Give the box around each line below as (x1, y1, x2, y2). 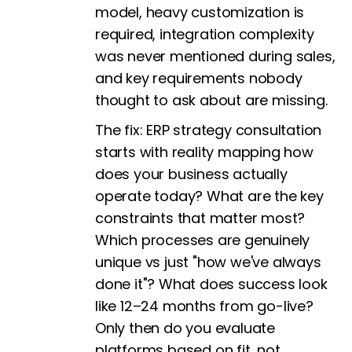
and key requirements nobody (95, 68, 302, 89)
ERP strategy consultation (142, 120, 322, 141)
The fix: (95, 120, 143, 141)
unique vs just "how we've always (95, 252, 321, 273)
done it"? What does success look (95, 274, 328, 295)
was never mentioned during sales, (95, 46, 335, 67)
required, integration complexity (95, 24, 314, 45)
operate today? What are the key (95, 186, 324, 207)
